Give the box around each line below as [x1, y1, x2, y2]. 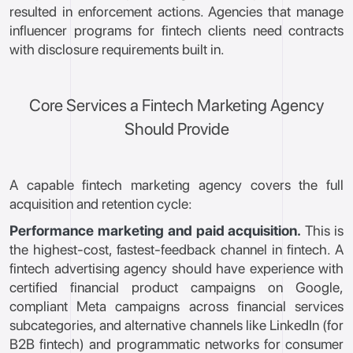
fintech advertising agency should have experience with [9, 260, 344, 277]
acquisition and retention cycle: [9, 195, 192, 212]
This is [301, 222, 344, 239]
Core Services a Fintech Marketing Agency [29, 95, 324, 115]
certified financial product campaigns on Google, [9, 279, 344, 295]
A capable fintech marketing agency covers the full [9, 176, 344, 193]
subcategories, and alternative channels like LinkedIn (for [9, 317, 344, 333]
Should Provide [124, 119, 229, 139]
